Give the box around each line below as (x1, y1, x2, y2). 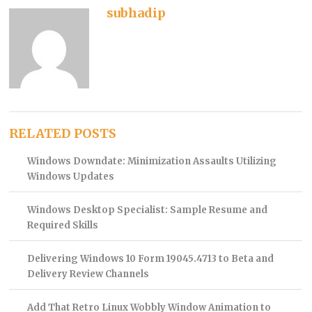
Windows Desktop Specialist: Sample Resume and (26, 204, 267, 217)
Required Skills (26, 219, 98, 232)
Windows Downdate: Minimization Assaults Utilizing (26, 155, 276, 168)
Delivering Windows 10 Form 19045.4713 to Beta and (26, 253, 274, 265)
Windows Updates (26, 171, 114, 183)
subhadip (107, 4, 166, 21)
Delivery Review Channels (26, 268, 149, 281)
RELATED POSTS (9, 125, 117, 142)
